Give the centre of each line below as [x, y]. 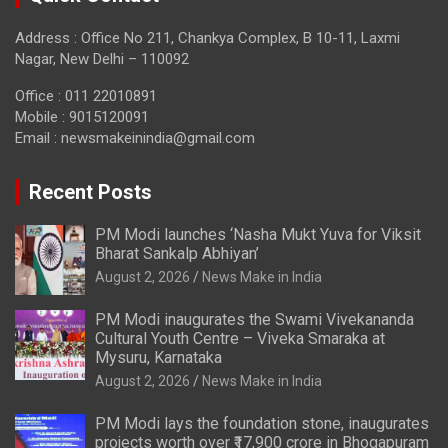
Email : [38, 137]
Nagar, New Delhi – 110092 [102, 58]
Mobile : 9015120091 [82, 116]
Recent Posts [90, 191]
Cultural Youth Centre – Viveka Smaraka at [240, 338]
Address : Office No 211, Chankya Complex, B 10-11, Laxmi [207, 37]
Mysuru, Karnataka [158, 357]
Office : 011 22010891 [86, 95]
